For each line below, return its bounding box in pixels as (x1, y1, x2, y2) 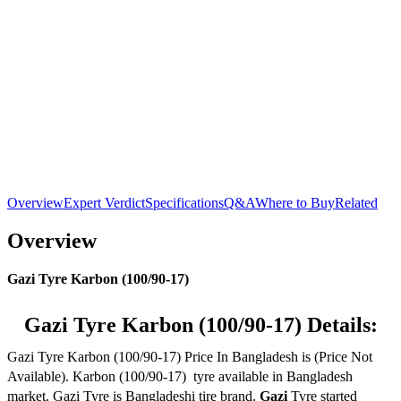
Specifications (145, 194, 224, 210)
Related (335, 194, 378, 210)
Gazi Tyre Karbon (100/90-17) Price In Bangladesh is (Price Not (7, 349, 372, 365)
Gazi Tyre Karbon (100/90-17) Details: (23, 313, 378, 337)
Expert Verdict (64, 194, 145, 210)
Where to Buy (255, 194, 335, 210)
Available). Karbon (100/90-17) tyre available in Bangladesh (7, 369, 353, 385)
